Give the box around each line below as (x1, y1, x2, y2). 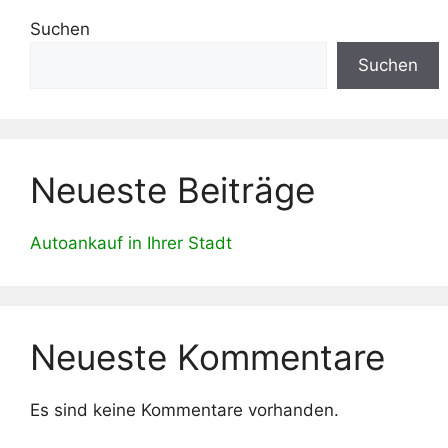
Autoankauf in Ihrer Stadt (30, 232, 232, 253)
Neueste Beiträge (30, 168, 315, 211)
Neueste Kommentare (30, 335, 385, 378)
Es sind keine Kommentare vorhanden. (30, 399, 339, 420)
